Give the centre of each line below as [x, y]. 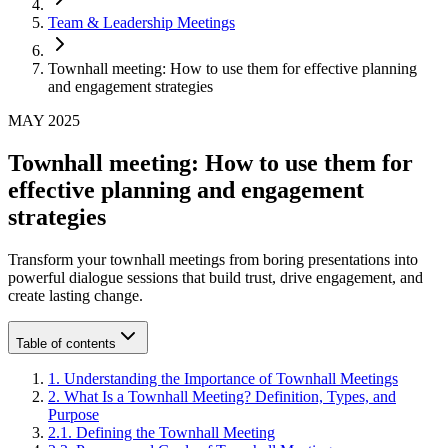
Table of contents [66, 343]
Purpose [73, 414]
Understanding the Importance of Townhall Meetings [231, 378]
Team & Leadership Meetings [141, 22]
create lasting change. [75, 295]
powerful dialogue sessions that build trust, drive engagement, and [215, 277]
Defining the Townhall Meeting [175, 432]
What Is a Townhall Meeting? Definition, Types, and [230, 396]
